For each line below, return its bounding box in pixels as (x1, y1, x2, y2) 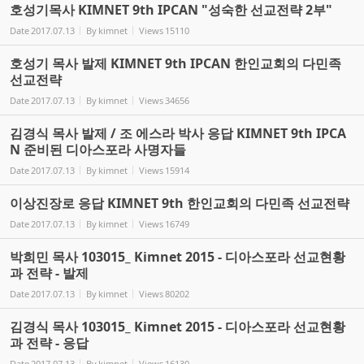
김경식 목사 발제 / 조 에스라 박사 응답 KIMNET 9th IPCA (10, 123, 346, 142)
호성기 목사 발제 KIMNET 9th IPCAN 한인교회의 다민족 (10, 54, 341, 72)
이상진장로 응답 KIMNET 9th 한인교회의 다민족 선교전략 (10, 193, 349, 212)
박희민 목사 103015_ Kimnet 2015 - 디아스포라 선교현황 (10, 247, 345, 266)
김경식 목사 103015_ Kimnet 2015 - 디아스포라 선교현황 (10, 317, 345, 336)
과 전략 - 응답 (10, 333, 89, 352)
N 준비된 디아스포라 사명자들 (10, 140, 186, 158)
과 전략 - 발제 (10, 263, 89, 282)
